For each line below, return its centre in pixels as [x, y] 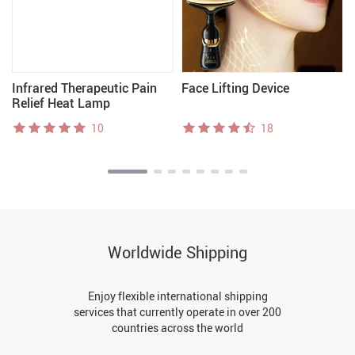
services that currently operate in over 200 [177, 312]
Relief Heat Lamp [61, 103]
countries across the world [177, 328]
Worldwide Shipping [177, 252]
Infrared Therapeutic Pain [84, 88]
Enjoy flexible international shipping [177, 296]
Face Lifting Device [235, 88]
